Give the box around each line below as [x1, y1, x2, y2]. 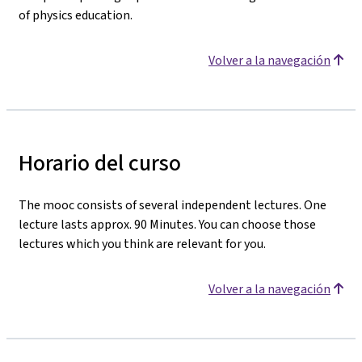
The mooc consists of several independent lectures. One [19, 196, 326, 213]
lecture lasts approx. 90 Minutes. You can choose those [19, 215, 316, 233]
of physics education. [19, 6, 133, 23]
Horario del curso [19, 147, 181, 178]
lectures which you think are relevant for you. [19, 234, 266, 252]
